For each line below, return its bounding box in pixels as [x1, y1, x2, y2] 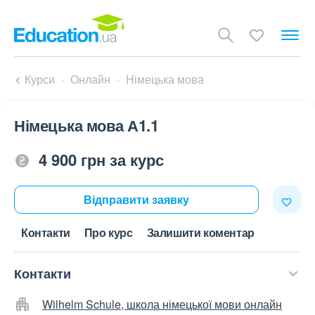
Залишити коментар [146, 224, 255, 240]
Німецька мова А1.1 [14, 114, 158, 136]
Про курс [84, 224, 133, 240]
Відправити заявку [84, 191, 189, 207]
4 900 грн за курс [39, 148, 164, 171]
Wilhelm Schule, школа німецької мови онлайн [42, 296, 282, 312]
